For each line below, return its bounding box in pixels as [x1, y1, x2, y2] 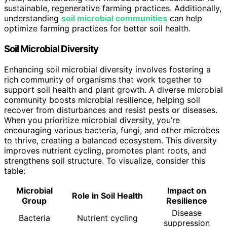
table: [4, 165, 25, 176]
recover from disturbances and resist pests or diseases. [4, 104, 217, 115]
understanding [4, 13, 61, 24]
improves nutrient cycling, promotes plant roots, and [4, 145, 206, 156]
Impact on [167, 185, 206, 196]
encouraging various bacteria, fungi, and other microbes [4, 125, 219, 135]
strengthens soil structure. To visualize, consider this [4, 155, 205, 166]
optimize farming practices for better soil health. [4, 23, 191, 34]
